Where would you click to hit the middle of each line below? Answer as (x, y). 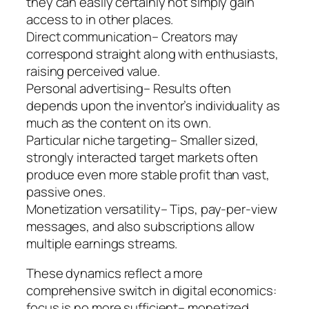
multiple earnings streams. (102, 243)
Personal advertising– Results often (129, 88)
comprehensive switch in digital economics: (151, 291)
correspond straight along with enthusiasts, (152, 53)
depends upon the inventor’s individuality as (153, 105)
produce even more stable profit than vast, (148, 174)
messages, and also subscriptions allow (141, 226)
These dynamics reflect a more (115, 273)
